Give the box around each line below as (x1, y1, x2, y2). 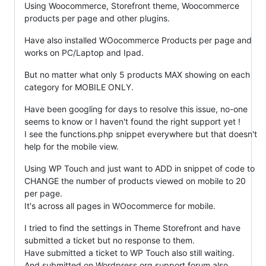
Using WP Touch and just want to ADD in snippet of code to (24, 163, 255, 173)
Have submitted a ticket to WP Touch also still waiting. (24, 248, 235, 258)
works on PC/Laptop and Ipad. (24, 47, 144, 58)
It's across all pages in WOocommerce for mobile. (24, 201, 216, 211)
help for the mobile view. (24, 141, 119, 151)
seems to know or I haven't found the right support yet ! (24, 116, 240, 126)
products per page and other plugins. (24, 13, 170, 23)
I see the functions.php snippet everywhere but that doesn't (24, 129, 257, 139)
